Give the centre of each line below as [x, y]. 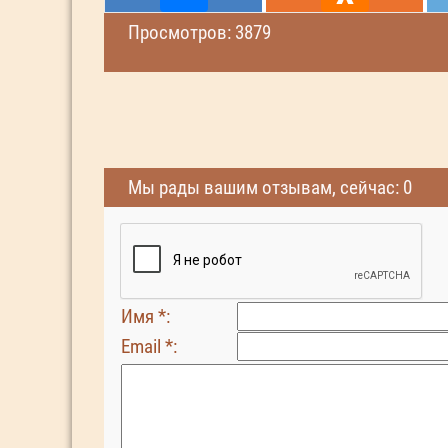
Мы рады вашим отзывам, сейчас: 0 [270, 187]
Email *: [149, 346]
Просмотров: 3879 [199, 32]
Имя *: [145, 316]
